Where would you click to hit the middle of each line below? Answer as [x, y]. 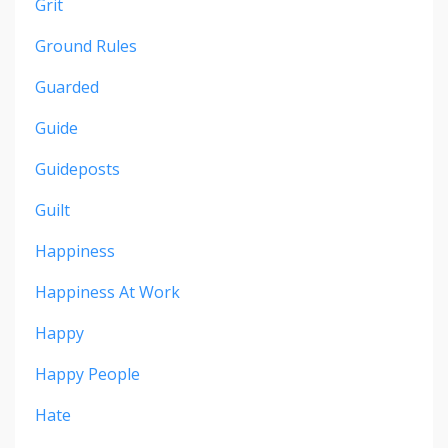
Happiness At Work [107, 292]
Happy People [87, 374]
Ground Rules [86, 46]
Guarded [67, 87]
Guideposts [77, 169]
